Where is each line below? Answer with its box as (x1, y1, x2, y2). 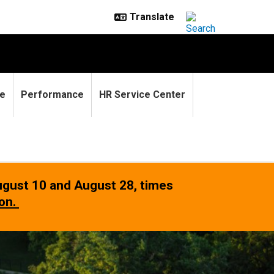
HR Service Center (99, 89, 185, 100)
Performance (21, 89, 84, 100)
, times (134, 178, 173, 193)
